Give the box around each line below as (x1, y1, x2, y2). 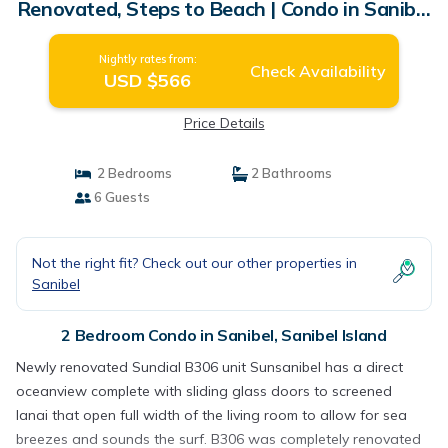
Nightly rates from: (98, 52, 197, 66)
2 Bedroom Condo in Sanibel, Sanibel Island (61, 325, 387, 345)
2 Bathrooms (248, 165, 332, 181)
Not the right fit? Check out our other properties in (32, 254, 357, 272)
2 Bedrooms (90, 165, 172, 181)
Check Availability (249, 61, 386, 81)
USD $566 (104, 69, 192, 92)
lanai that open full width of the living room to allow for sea (16, 406, 407, 424)
